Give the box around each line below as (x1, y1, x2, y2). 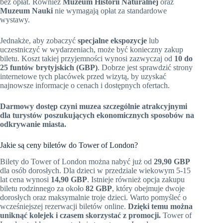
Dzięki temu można (128, 202, 193, 211)
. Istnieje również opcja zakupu (87, 175, 185, 184)
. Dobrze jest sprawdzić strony (98, 63, 193, 72)
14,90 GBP (51, 175, 87, 184)
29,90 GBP (154, 157, 190, 166)
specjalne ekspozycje (78, 36, 147, 45)
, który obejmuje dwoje (112, 184, 185, 193)
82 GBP (86, 184, 112, 193)
